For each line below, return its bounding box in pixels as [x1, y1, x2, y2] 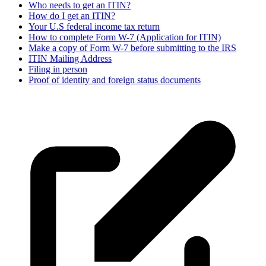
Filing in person [28, 64, 87, 74]
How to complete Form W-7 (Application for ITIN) [28, 31, 221, 42]
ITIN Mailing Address [28, 53, 112, 64]
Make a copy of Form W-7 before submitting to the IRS [28, 42, 236, 53]
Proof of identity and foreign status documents [28, 74, 201, 85]
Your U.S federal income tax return [28, 21, 160, 31]
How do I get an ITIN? [28, 10, 115, 21]
